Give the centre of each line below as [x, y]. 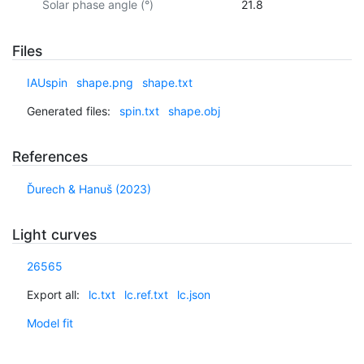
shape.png [104, 83]
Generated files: [68, 111]
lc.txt [102, 295]
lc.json [193, 295]
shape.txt [167, 83]
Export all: [53, 295]
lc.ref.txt [146, 295]
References [50, 157]
